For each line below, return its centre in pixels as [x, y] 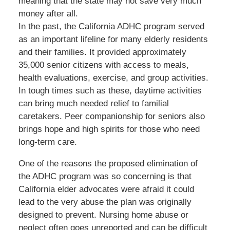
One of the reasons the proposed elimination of [108, 163]
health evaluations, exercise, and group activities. [113, 78]
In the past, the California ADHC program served [111, 26]
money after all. [48, 13]
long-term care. [47, 142]
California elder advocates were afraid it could [106, 189]
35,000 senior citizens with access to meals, [103, 65]
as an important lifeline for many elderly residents [113, 39]
